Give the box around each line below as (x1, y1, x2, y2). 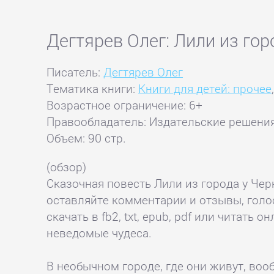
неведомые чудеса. (46, 224, 152, 240)
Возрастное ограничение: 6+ (46, 97, 203, 113)
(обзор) (46, 158, 87, 174)
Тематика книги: (46, 81, 139, 97)
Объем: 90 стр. (46, 130, 127, 146)
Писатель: (46, 64, 104, 80)
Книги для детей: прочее (138, 81, 272, 97)
